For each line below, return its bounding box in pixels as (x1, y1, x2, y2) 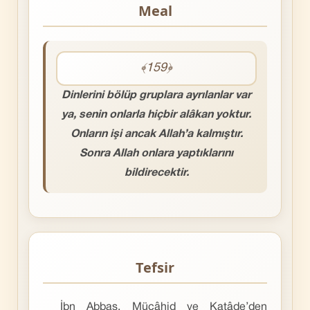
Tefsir (136, 258, 174, 277)
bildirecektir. (124, 168, 189, 178)
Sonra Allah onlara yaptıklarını (80, 149, 233, 158)
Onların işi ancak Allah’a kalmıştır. (70, 129, 243, 139)
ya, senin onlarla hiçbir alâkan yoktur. (62, 110, 251, 120)
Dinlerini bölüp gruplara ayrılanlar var (62, 91, 251, 100)
